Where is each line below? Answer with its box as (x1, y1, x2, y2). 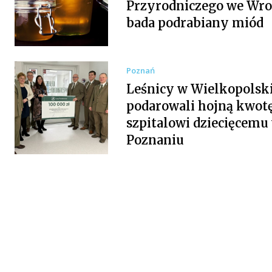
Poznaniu (126, 132, 184, 148)
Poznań (126, 64, 155, 76)
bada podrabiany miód (126, 15, 263, 31)
